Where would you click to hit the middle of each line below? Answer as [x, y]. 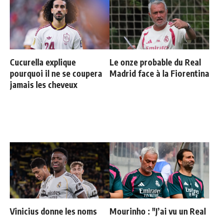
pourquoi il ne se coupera [56, 73]
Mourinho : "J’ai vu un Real [158, 211]
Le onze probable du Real [155, 62]
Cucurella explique [43, 62]
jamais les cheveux [44, 84]
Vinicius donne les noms [53, 211]
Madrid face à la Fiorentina [159, 73]
